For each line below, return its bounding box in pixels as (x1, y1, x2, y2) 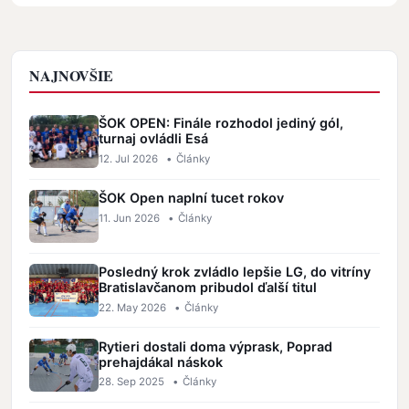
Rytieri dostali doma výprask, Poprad (99, 338, 333, 354)
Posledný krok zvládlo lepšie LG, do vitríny (99, 264, 372, 280)
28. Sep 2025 (99, 375, 165, 389)
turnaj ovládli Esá (99, 131, 209, 147)
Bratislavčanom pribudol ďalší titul (99, 279, 318, 296)
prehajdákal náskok (99, 353, 224, 370)
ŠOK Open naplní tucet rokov (99, 189, 285, 205)
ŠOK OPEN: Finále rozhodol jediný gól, (99, 115, 344, 131)
